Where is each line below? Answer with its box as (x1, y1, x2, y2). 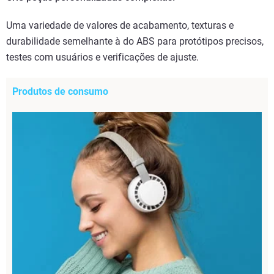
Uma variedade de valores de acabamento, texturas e (6, 20, 234, 32)
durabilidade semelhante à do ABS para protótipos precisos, (6, 35, 264, 48)
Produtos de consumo (12, 86, 108, 98)
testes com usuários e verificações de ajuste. (6, 51, 199, 64)
